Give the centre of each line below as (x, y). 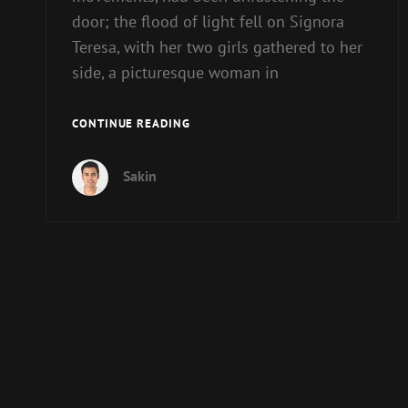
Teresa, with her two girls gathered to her (217, 46)
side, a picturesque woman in (175, 72)
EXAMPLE (217, 163)
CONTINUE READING (131, 124)
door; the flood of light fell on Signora (208, 21)
